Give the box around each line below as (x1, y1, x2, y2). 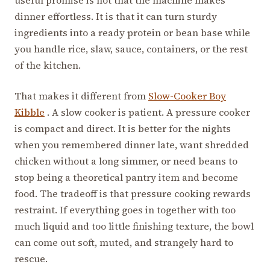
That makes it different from (14, 89, 148, 102)
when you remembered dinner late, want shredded (14, 137, 249, 151)
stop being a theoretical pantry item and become (14, 170, 238, 184)
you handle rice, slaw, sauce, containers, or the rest (14, 42, 248, 55)
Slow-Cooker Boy (148, 89, 226, 102)
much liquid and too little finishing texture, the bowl (14, 219, 254, 233)
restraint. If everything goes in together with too (14, 202, 236, 216)
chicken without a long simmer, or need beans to (14, 154, 237, 168)
